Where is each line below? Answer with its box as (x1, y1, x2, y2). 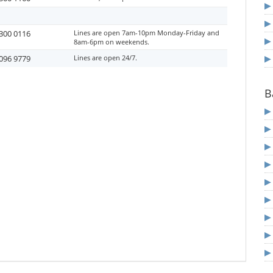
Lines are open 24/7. (74, 53, 137, 62)
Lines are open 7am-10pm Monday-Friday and (74, 28, 219, 37)
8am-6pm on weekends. (74, 37, 149, 46)
